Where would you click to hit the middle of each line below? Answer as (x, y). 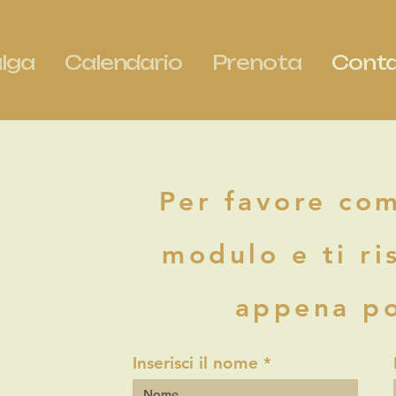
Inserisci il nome (196, 363)
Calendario (123, 62)
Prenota (257, 62)
